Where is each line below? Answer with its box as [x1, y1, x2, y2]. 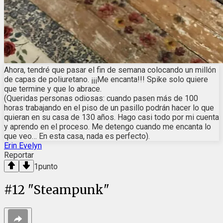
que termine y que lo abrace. [4, 84, 102, 94]
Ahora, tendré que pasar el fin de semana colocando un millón [4, 65, 216, 75]
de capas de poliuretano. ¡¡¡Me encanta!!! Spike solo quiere [4, 74, 208, 84]
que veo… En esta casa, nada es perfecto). [4, 131, 150, 141]
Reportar [4, 150, 34, 160]
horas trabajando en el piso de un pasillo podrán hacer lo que [4, 103, 214, 112]
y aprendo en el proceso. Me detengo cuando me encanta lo [4, 121, 211, 131]
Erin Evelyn [4, 140, 42, 150]
